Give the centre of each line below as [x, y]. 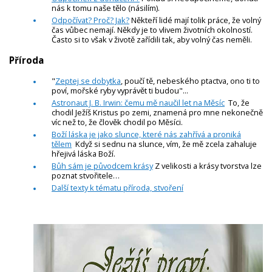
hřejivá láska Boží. [84, 154]
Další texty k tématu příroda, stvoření [117, 188]
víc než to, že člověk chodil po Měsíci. [117, 122]
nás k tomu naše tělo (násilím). [106, 8]
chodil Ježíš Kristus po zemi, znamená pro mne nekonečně [157, 113]
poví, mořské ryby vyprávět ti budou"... [120, 91]
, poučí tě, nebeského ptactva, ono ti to [190, 81]
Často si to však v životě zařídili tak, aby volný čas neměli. [152, 39]
